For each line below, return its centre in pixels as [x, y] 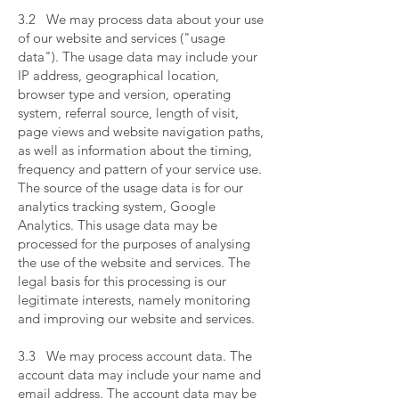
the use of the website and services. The [134, 262]
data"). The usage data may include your [138, 57]
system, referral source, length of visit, [128, 113]
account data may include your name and [139, 375]
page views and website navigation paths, [141, 131]
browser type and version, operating [124, 94]
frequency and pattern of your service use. [140, 169]
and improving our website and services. [138, 318]
